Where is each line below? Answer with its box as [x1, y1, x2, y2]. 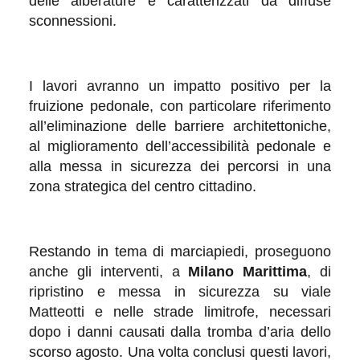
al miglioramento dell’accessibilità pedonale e [29, 137, 331, 154]
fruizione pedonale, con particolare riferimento [29, 97, 331, 114]
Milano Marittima [188, 263, 308, 280]
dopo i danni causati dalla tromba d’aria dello [29, 323, 331, 340]
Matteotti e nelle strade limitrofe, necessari [29, 303, 331, 320]
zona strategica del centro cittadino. [29, 178, 256, 194]
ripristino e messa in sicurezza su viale [29, 283, 331, 300]
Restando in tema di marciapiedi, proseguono [29, 243, 331, 260]
